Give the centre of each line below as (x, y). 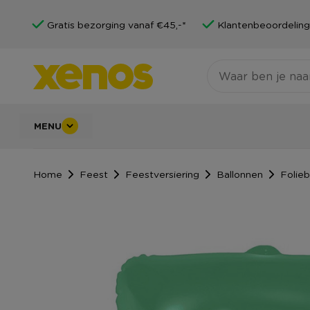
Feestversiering (162, 173)
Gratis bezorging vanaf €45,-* (117, 24)
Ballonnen (240, 173)
